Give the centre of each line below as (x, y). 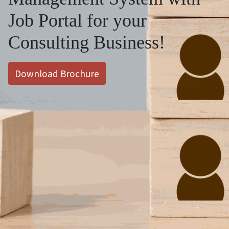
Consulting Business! (87, 42)
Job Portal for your (77, 20)
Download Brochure (57, 73)
